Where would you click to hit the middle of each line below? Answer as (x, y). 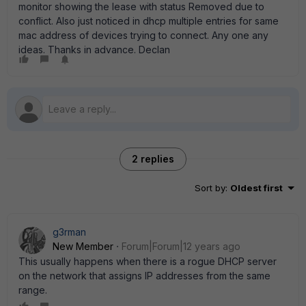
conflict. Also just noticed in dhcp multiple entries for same (149, 21)
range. (33, 290)
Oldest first (256, 188)
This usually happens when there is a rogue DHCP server (148, 261)
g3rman (69, 232)
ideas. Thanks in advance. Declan (94, 50)
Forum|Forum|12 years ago (181, 246)
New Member (83, 246)
